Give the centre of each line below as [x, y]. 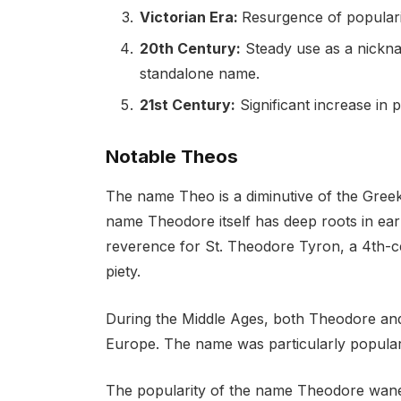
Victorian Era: [190, 17]
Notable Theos [171, 156]
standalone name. [199, 73]
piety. [123, 272]
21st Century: [187, 105]
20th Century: [190, 48]
